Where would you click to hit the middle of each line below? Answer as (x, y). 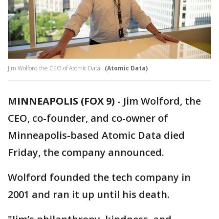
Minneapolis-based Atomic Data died (96, 135)
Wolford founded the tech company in (99, 177)
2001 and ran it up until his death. (90, 195)
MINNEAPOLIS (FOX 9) (61, 101)
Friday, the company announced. (87, 153)
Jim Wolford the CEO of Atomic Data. (55, 68)
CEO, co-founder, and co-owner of (88, 118)
